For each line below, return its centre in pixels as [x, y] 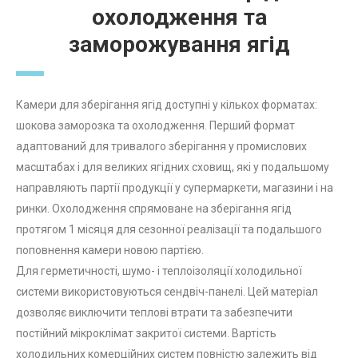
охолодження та [179, 18]
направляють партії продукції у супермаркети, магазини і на [175, 188]
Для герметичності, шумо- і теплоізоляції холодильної [159, 271]
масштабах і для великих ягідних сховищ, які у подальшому [173, 167]
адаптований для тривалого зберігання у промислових [161, 147]
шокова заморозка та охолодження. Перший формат [155, 126]
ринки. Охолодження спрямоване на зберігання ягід [154, 209]
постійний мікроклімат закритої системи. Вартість [146, 334]
